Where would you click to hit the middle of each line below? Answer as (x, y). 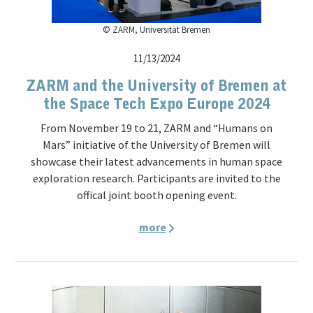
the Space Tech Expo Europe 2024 (156, 104)
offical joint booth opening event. (156, 195)
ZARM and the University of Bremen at (156, 86)
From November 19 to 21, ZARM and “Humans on (156, 128)
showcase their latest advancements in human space (156, 161)
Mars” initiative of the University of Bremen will (156, 145)
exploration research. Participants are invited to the (156, 178)
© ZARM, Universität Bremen (156, 30)
